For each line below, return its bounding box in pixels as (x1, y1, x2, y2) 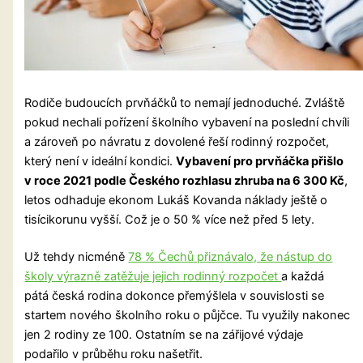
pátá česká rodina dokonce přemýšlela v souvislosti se (24, 288, 325, 304)
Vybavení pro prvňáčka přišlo (176, 154, 344, 169)
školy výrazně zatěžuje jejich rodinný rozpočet (24, 269, 282, 284)
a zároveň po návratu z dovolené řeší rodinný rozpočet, (24, 135, 330, 150)
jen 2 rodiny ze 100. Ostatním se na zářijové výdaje (24, 327, 304, 343)
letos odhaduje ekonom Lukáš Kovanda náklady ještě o (24, 193, 328, 208)
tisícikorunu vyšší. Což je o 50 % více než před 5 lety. (24, 212, 315, 228)
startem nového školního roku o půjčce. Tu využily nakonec (24, 308, 351, 323)
